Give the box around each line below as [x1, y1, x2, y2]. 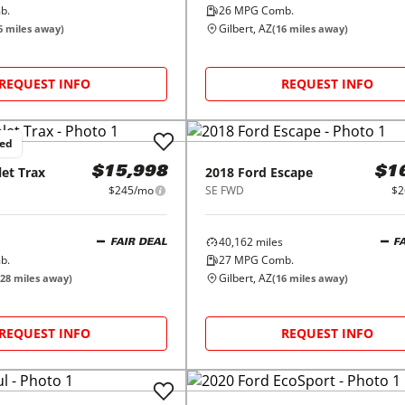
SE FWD [204, 183, 244, 198]
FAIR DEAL [109, 237, 167, 248]
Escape [269, 164, 313, 181]
